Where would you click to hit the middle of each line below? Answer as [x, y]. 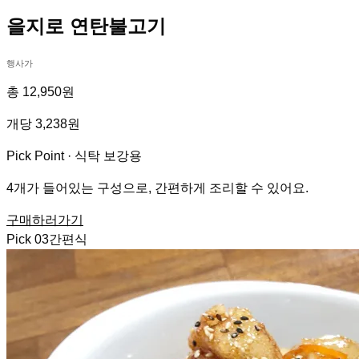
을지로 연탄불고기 [86, 26]
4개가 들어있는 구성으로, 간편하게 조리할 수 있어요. [157, 188]
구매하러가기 [45, 220]
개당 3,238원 [43, 123]
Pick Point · [40, 155]
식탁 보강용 [108, 155]
